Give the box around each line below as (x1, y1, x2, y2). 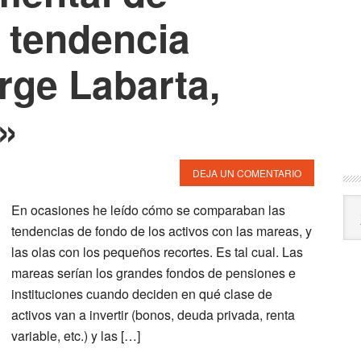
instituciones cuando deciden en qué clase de (11, 284, 272, 303)
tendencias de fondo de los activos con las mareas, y (11, 222, 312, 240)
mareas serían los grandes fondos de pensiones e (11, 263, 296, 282)
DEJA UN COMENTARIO (193, 166, 301, 180)
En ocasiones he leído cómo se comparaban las (11, 201, 285, 219)
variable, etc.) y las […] (11, 326, 140, 345)
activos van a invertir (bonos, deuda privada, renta (11, 305, 295, 324)
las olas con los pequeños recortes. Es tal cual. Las (11, 243, 303, 261)
